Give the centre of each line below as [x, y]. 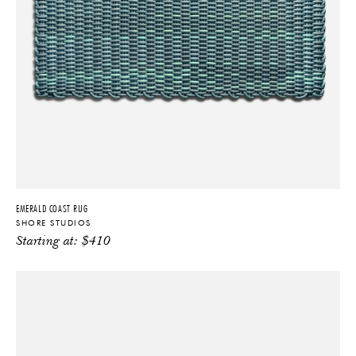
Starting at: [49, 242]
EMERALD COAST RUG [52, 208]
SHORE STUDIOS [54, 223]
